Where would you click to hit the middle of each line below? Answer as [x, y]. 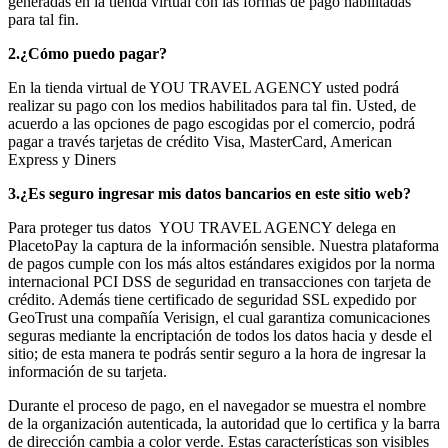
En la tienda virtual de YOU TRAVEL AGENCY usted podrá [203, 87]
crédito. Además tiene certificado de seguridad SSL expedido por [212, 299]
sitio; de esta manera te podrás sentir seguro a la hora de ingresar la [217, 353]
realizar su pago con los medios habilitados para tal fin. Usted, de [212, 105]
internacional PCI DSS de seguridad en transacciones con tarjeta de [219, 281]
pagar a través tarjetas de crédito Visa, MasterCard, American [200, 141]
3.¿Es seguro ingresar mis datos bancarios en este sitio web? [209, 193]
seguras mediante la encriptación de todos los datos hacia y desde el [220, 335]
